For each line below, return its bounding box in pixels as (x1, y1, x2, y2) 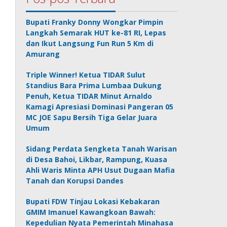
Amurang (26, 49, 60, 59)
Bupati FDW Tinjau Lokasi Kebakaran (26, 196, 160, 206)
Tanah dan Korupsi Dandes (26, 175, 124, 185)
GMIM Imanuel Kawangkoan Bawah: (26, 207, 156, 217)
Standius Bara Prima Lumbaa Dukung (26, 80, 162, 90)
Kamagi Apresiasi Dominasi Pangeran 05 (26, 101, 174, 111)
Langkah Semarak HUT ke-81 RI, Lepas (26, 27, 167, 37)
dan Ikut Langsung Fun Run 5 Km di (26, 38, 154, 48)
